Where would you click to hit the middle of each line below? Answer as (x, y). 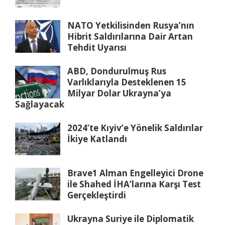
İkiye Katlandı (97, 139)
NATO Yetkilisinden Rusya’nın (131, 25)
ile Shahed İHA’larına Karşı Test (134, 184)
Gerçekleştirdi (97, 195)
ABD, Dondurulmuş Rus (117, 71)
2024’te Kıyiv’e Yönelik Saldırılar (135, 128)
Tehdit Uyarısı (97, 47)
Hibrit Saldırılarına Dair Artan (130, 36)
